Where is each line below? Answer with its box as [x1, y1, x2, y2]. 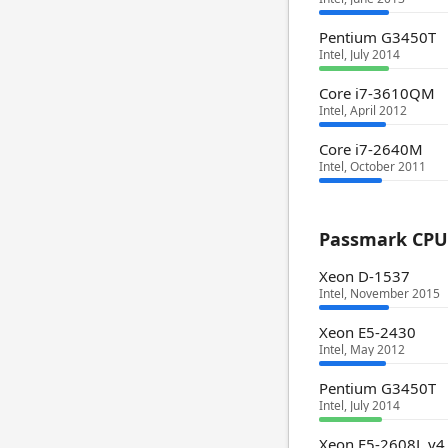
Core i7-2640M [319, 139, 423, 159]
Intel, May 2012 [319, 341, 405, 358]
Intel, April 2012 [319, 102, 407, 119]
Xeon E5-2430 [319, 322, 416, 342]
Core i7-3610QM [319, 83, 435, 103]
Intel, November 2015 [319, 285, 440, 302]
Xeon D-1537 [319, 266, 410, 286]
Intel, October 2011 [319, 158, 426, 175]
